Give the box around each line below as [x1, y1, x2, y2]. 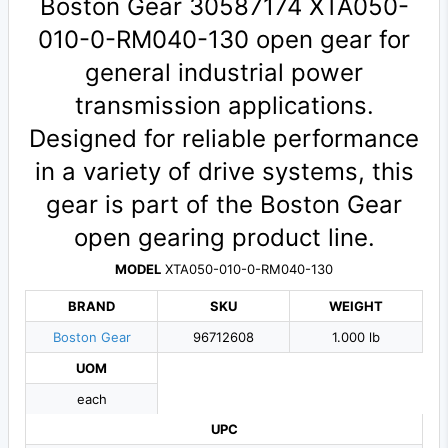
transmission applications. [74, 91, 374, 121]
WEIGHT [328, 298, 383, 315]
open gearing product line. [73, 223, 375, 253]
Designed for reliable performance [29, 124, 419, 154]
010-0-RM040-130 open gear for [38, 25, 410, 55]
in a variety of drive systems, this [34, 157, 414, 187]
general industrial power [85, 58, 363, 88]
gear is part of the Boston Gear [46, 190, 402, 220]
